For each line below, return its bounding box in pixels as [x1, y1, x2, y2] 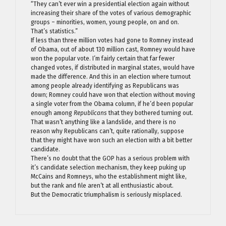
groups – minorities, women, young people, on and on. [31, 18, 179, 26]
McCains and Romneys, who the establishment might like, [31, 173, 187, 180]
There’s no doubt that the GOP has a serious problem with [31, 154, 190, 162]
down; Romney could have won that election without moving [31, 91, 195, 98]
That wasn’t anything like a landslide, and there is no [31, 118, 176, 126]
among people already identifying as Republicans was [31, 82, 179, 89]
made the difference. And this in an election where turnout [31, 73, 191, 80]
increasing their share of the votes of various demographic [31, 9, 191, 17]
